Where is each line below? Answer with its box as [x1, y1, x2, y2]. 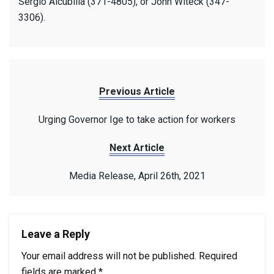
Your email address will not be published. [21, 250, 196, 262]
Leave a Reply [21, 228, 90, 241]
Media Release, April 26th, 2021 [68, 170, 206, 182]
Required [199, 250, 237, 262]
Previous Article [99, 86, 175, 98]
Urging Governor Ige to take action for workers [39, 114, 235, 126]
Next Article [109, 142, 165, 154]
